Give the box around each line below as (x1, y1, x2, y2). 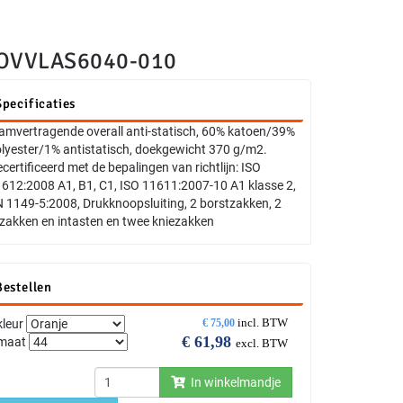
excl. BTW (236, 336, 288, 350)
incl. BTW (237, 316, 288, 329)
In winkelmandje (185, 375, 281, 390)
